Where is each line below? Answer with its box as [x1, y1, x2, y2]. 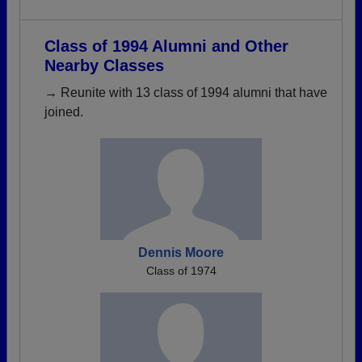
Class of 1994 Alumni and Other [44, 37, 288, 55]
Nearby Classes [44, 57, 164, 74]
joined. [44, 105, 83, 119]
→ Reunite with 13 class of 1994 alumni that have [44, 86, 327, 99]
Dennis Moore [138, 246, 224, 259]
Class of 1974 [145, 264, 217, 277]
